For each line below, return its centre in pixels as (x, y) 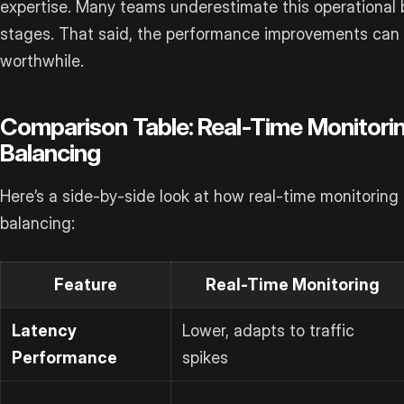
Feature (86, 284)
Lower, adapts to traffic (268, 330)
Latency (44, 330)
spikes (205, 357)
